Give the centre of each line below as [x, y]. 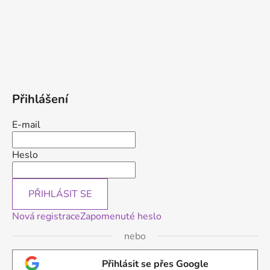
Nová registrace [46, 216]
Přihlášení [40, 99]
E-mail [26, 124]
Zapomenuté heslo [121, 216]
